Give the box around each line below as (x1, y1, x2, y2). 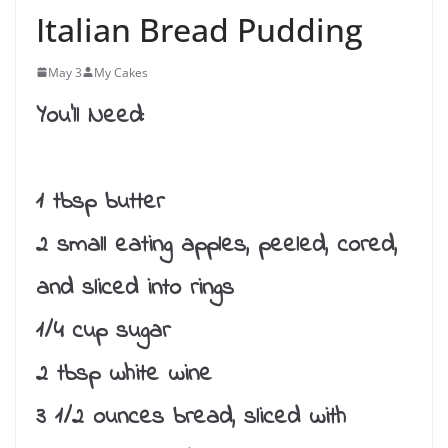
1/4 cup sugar (36, 313, 170, 349)
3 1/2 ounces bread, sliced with (36, 399, 346, 435)
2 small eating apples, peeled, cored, (36, 227, 397, 263)
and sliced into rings (36, 270, 234, 306)
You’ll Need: (36, 98, 144, 134)
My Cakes (94, 63, 148, 81)
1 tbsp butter (36, 184, 164, 220)
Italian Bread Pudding (36, 7, 363, 51)
